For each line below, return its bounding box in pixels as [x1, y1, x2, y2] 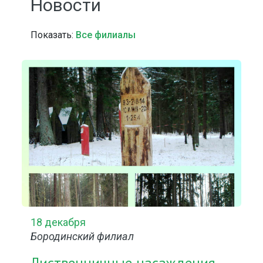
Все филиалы [76, 29, 136, 41]
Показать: [31, 29, 76, 41]
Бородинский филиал [31, 230, 134, 242]
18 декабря [31, 216, 86, 228]
